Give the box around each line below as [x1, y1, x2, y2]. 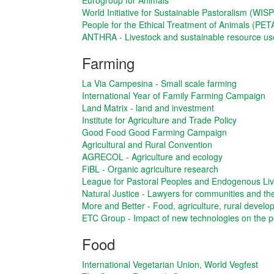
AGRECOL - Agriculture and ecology [82, 150, 223, 163]
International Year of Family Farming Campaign [82, 89, 266, 102]
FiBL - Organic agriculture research [82, 163, 219, 176]
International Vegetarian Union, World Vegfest [82, 258, 259, 271]
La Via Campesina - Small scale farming [82, 77, 237, 90]
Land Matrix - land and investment [82, 102, 215, 114]
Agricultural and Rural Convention [82, 138, 213, 151]
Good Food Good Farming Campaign [82, 126, 228, 139]
